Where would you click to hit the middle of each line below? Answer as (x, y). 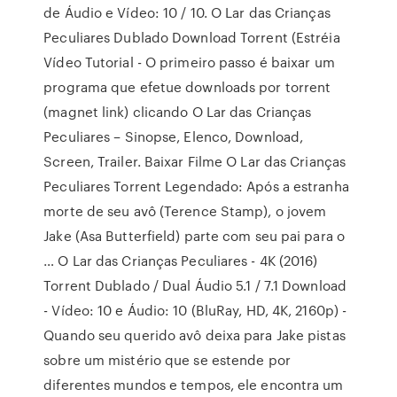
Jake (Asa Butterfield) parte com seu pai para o (194, 236)
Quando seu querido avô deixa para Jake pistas (195, 335)
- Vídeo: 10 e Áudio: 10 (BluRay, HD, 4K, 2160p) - (195, 310)
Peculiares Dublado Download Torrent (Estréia (192, 37)
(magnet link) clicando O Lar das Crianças (178, 112)
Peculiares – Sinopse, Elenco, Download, (174, 136)
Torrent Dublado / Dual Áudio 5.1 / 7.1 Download (195, 285)
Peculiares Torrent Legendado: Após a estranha (196, 186)
